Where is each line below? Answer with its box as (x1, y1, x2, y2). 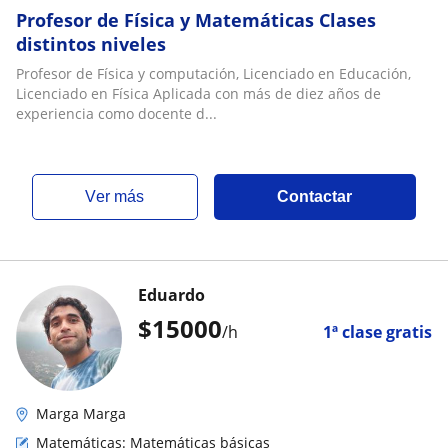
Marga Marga (36, 404, 126, 423)
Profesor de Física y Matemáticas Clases (16, 8, 376, 32)
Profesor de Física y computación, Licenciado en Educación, (16, 64, 411, 83)
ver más (96, 188, 145, 205)
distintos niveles (16, 32, 166, 56)
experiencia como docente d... (16, 104, 217, 123)
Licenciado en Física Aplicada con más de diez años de (16, 84, 381, 103)
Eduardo (138, 284, 205, 306)
